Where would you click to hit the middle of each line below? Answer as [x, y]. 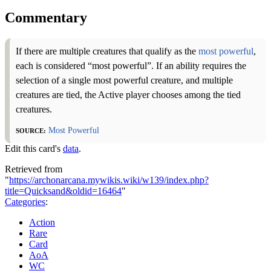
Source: [31, 129]
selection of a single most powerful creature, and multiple [124, 80]
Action [42, 222]
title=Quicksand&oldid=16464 [63, 191]
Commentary [46, 17]
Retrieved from [34, 169]
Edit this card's [34, 148]
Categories [25, 201]
